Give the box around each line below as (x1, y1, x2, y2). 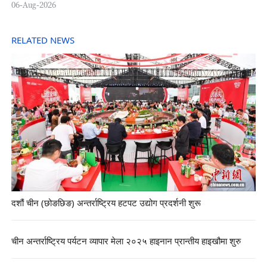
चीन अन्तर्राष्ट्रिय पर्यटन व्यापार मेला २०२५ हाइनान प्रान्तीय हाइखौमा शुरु (11, 235, 241, 249)
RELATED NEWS (11, 34, 74, 47)
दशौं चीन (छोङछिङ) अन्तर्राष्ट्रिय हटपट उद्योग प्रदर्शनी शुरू (11, 197, 201, 210)
